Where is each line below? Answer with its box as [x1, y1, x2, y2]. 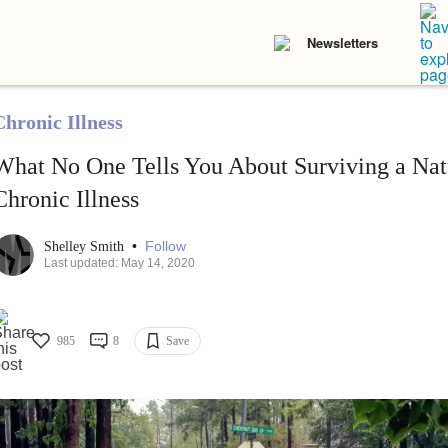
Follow [144, 238, 186, 255]
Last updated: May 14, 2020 [43, 256, 195, 271]
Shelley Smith [43, 239, 128, 255]
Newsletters [307, 33, 378, 52]
